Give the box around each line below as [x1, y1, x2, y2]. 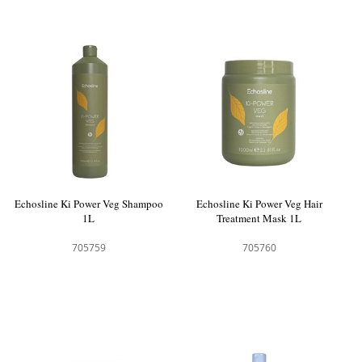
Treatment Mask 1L [217, 210, 302, 225]
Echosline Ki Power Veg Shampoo [14, 196, 163, 211]
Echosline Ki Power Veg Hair [196, 196, 322, 211]
